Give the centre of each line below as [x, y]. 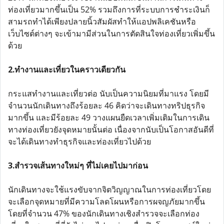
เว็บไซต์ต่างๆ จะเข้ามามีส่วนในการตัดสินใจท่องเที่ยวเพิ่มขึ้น [111, 33]
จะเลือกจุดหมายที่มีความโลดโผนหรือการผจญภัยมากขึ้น [106, 201]
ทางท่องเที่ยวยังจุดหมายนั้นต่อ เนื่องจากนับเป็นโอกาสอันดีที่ [111, 129]
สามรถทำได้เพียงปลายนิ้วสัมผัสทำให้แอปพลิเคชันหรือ [102, 21]
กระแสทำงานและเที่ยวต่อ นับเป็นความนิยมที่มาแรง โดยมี [108, 93]
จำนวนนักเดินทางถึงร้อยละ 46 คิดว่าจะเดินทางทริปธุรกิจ [106, 105]
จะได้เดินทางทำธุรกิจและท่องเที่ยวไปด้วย [79, 141]
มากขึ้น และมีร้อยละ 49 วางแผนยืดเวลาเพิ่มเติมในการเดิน [109, 117]
